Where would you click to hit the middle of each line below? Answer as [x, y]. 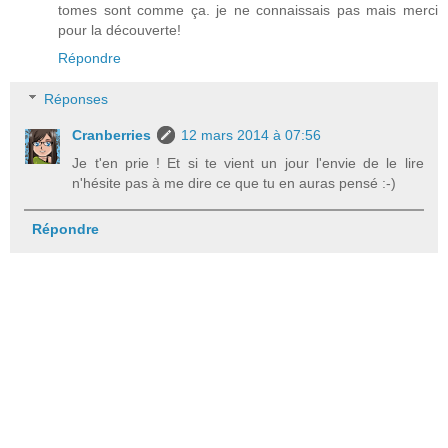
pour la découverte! [119, 29]
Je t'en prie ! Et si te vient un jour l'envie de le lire [248, 163]
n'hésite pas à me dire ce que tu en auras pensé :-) [234, 183]
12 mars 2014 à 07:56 [251, 135]
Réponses [76, 99]
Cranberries [112, 135]
